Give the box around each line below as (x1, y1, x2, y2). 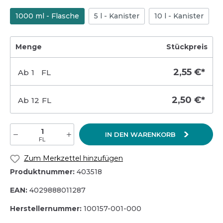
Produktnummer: (10, 167, 77, 176)
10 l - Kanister (154, 11, 204, 21)
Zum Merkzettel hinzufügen (24, 154, 123, 163)
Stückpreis (166, 42, 208, 52)
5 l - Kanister (94, 11, 139, 21)
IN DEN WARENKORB (105, 130, 178, 139)
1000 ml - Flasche (15, 11, 79, 21)
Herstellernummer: (10, 204, 84, 213)
